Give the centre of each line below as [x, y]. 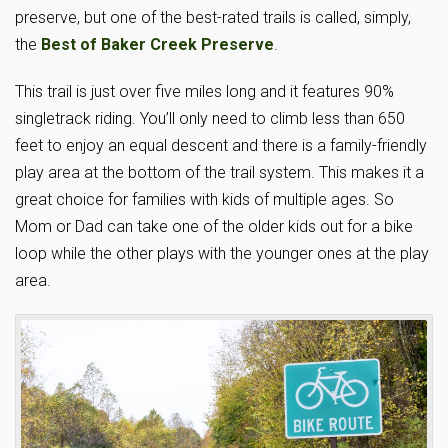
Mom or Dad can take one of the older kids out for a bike [214, 227]
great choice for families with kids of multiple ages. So [204, 200]
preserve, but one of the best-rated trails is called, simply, [213, 18]
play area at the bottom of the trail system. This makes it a [219, 173]
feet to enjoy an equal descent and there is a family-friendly [221, 146]
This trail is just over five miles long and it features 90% [204, 92]
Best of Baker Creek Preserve [157, 45]
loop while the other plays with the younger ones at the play [222, 254]
